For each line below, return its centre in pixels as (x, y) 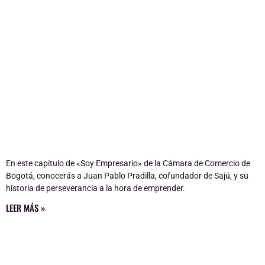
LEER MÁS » (25, 207)
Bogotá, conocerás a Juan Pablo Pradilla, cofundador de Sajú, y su (127, 175)
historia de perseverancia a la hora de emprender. (96, 188)
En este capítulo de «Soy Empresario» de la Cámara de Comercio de (128, 163)
